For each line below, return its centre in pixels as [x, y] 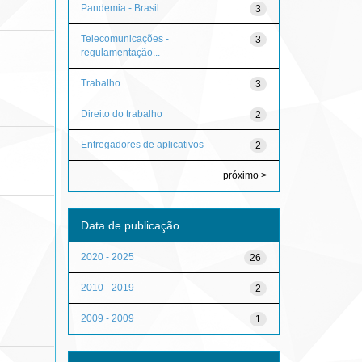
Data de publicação [130, 225]
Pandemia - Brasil [120, 8]
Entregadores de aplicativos [142, 144]
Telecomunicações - [124, 38]
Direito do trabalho [121, 114]
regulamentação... [120, 52]
